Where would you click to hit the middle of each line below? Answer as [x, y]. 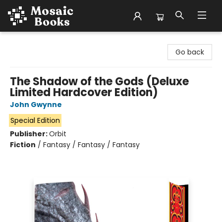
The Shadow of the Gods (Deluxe [99, 82]
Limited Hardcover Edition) [84, 92]
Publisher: [29, 134]
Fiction [23, 145]
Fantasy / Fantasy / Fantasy [91, 145]
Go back [190, 52]
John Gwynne [36, 105]
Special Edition [35, 120]
